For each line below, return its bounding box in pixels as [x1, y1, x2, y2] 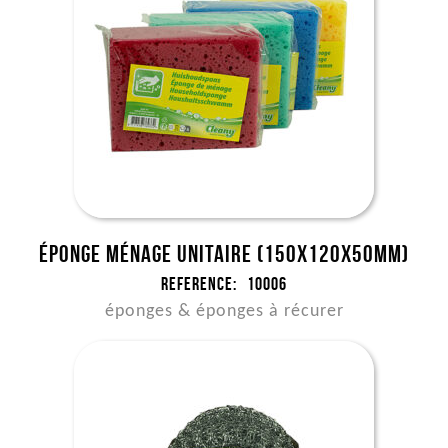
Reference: [161, 274, 237, 294]
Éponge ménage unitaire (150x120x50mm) [39, 241, 409, 267]
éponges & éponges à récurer [104, 302, 344, 321]
